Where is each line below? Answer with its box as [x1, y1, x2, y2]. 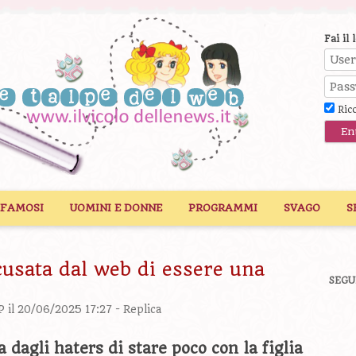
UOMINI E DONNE [70, 202, 162, 214]
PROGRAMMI [188, 202, 257, 214]
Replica [123, 304, 161, 315]
